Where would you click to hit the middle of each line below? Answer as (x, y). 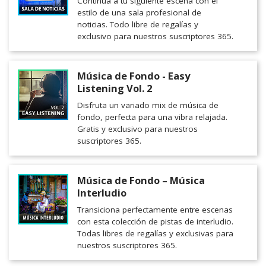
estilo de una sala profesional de (139, 13)
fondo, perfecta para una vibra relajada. (152, 117)
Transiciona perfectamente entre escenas (155, 210)
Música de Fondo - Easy (134, 76)
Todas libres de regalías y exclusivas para (155, 234)
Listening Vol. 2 (115, 88)
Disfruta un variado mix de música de (148, 105)
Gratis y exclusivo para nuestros (137, 129)
